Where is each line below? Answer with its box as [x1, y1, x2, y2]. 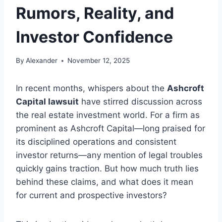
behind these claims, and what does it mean [16, 177, 193, 187]
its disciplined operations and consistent [16, 137, 176, 147]
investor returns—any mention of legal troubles [16, 150, 203, 161]
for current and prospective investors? [16, 190, 167, 201]
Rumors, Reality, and [16, 3, 174, 23]
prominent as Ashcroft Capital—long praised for [16, 123, 205, 134]
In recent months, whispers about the [16, 83, 167, 94]
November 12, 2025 [67, 56, 130, 65]
